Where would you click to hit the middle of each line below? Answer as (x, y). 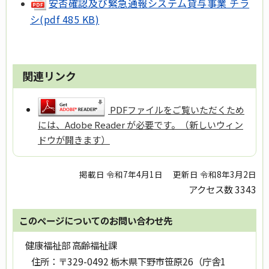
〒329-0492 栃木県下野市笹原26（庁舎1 (142, 261)
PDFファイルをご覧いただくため (177, 110)
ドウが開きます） (74, 140)
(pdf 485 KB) (70, 20)
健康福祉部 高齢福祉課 (71, 245)
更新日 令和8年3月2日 (215, 174)
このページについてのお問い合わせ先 (96, 220)
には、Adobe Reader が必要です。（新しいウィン (140, 125)
